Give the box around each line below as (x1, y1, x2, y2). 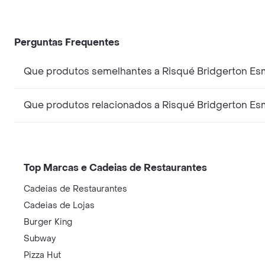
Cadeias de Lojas (24, 199, 95, 211)
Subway (24, 232, 56, 244)
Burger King (24, 216, 72, 228)
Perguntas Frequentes (14, 35, 119, 49)
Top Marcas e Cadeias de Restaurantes (24, 161, 207, 174)
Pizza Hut (24, 249, 61, 261)
